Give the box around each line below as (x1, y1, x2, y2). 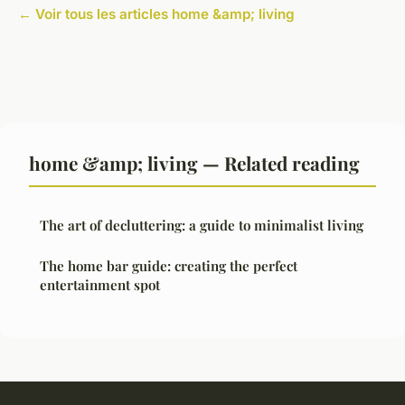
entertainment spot (40, 275, 160, 294)
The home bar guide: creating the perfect (40, 256, 297, 275)
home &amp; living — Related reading (29, 149, 360, 175)
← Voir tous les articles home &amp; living (18, 5, 295, 23)
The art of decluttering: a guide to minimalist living (40, 215, 363, 234)
